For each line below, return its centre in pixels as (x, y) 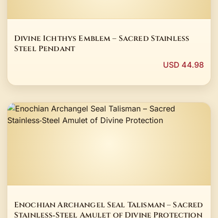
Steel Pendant (45, 49)
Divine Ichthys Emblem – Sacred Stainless (102, 38)
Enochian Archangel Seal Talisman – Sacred (109, 205)
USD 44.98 (183, 65)
